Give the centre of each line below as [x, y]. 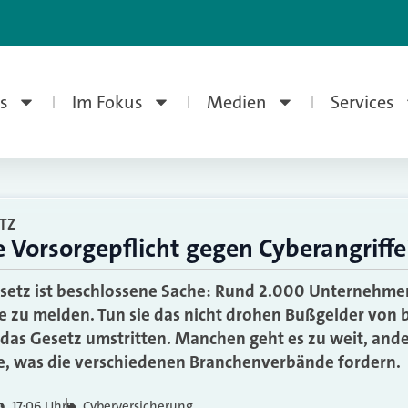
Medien [236, 102]
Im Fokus [107, 102]
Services [362, 102]
